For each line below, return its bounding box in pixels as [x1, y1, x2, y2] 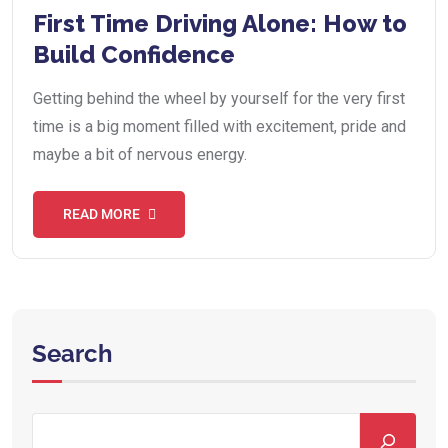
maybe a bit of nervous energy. [33, 145, 247, 165]
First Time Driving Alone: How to [33, 9, 407, 39]
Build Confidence [33, 40, 235, 70]
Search [32, 338, 113, 368]
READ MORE [62, 206, 140, 223]
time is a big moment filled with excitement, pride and [33, 117, 406, 137]
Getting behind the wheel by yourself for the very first [33, 89, 405, 109]
